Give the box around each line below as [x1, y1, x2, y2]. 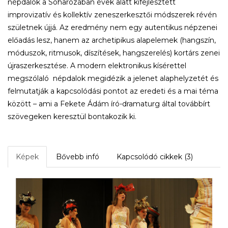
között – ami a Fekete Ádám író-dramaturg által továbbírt [8, 99, 210, 109]
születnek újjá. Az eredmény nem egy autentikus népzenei [8, 23, 217, 33]
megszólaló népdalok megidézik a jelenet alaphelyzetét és [8, 74, 218, 83]
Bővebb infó [56, 152, 99, 162]
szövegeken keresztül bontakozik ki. [8, 112, 136, 122]
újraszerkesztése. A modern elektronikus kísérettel [8, 61, 186, 71]
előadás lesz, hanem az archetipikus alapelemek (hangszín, [8, 36, 216, 45]
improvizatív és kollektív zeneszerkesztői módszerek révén [8, 10, 217, 20]
